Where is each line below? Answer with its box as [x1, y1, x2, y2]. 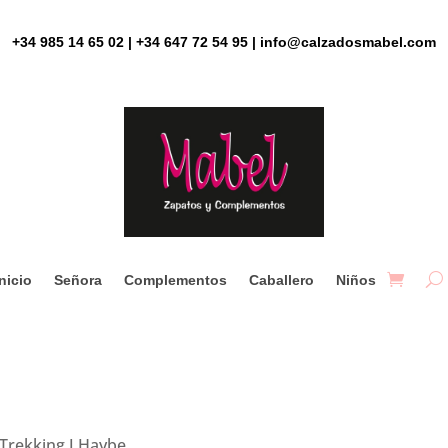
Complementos [124, 271, 227, 288]
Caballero [249, 271, 314, 288]
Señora [54, 271, 102, 288]
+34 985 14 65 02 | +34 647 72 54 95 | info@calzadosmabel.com [12, 33, 436, 50]
